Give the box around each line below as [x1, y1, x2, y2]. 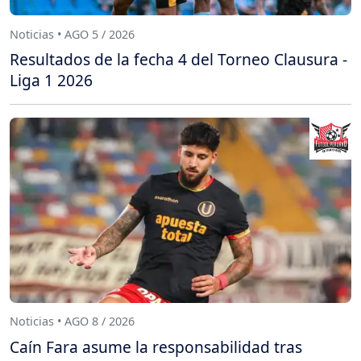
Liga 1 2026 [10, 68, 93, 91]
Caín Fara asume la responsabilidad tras [10, 335, 302, 358]
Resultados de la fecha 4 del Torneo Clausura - [10, 48, 347, 70]
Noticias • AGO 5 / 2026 [10, 26, 135, 42]
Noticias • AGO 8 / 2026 [10, 313, 135, 330]
